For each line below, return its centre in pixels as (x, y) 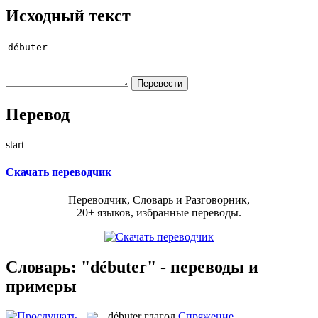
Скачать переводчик (59, 172)
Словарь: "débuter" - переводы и (132, 267)
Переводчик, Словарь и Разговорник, (159, 200)
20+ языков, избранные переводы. (159, 213)
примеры (41, 286)
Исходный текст (68, 15)
